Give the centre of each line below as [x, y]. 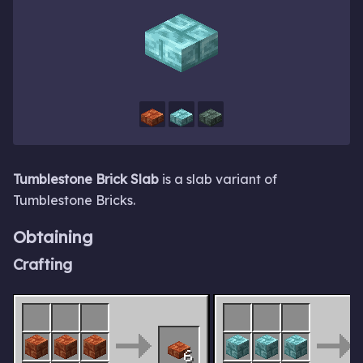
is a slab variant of [218, 179]
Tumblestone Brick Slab [86, 179]
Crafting [43, 264]
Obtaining [53, 236]
